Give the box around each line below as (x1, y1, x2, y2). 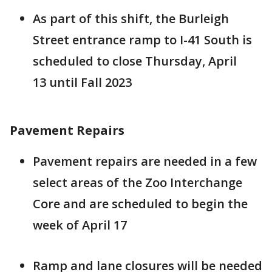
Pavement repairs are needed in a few (33, 153, 257, 169)
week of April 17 (33, 217, 127, 233)
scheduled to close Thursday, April (33, 53, 237, 69)
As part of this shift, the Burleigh (33, 10, 229, 27)
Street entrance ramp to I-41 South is (33, 32, 252, 48)
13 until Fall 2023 (33, 74, 132, 90)
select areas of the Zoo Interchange (33, 174, 242, 191)
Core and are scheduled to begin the (33, 195, 248, 212)
